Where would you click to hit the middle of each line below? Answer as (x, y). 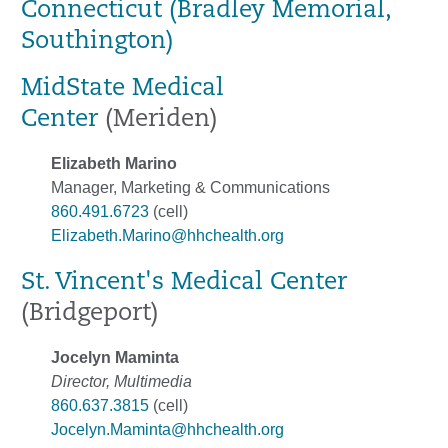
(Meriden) (158, 119)
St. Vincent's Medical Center (184, 282)
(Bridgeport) (90, 313)
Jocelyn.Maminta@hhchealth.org (167, 429)
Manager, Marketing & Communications (190, 187)
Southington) (97, 41)
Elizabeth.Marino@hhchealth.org (167, 235)
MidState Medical (122, 88)
